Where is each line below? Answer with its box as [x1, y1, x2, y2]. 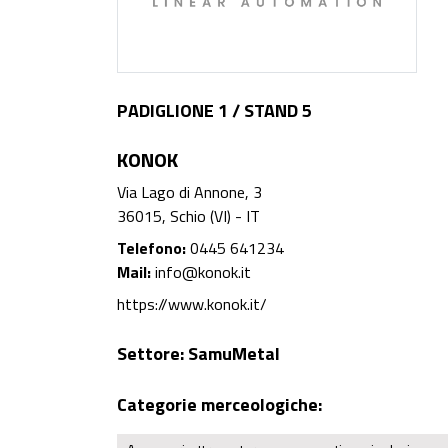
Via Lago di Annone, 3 [117, 180, 262, 205]
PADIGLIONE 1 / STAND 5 [117, 97, 312, 125]
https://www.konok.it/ [117, 292, 267, 317]
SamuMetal [188, 340, 280, 368]
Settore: [117, 340, 188, 368]
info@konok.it [155, 260, 251, 285]
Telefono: [117, 236, 186, 261]
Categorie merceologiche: [117, 391, 322, 419]
